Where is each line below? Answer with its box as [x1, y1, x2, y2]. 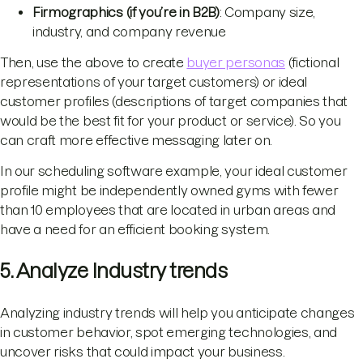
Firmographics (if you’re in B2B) [32, 4, 220, 19]
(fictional [284, 54, 340, 70]
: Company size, [219, 4, 315, 19]
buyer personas [186, 54, 285, 70]
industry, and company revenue [32, 23, 226, 39]
